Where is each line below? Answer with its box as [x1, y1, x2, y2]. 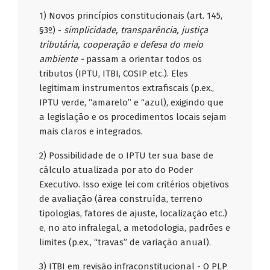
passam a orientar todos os [84, 54, 202, 65]
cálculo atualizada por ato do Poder [39, 165, 193, 176]
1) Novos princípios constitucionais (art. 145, [39, 10, 223, 22]
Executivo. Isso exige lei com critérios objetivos [39, 179, 230, 190]
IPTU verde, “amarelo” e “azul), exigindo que [39, 97, 224, 108]
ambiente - [39, 54, 84, 65]
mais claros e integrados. [39, 126, 143, 137]
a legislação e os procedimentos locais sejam [39, 111, 227, 123]
